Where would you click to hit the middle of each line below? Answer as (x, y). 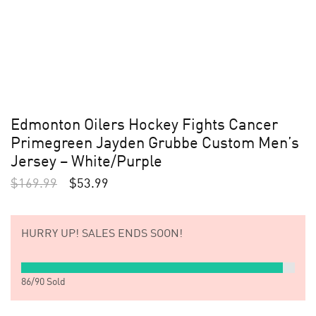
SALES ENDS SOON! (131, 234)
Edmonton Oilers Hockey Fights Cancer (144, 126)
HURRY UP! (50, 234)
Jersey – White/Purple (86, 162)
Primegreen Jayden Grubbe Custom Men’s (155, 144)
